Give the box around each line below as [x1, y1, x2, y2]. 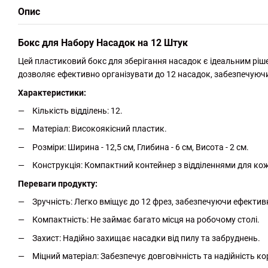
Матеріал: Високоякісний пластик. [32, 124, 167, 134]
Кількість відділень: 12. [32, 106, 123, 116]
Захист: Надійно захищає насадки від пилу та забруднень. [32, 233, 260, 243]
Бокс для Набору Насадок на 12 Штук [18, 37, 188, 49]
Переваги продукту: [18, 178, 98, 188]
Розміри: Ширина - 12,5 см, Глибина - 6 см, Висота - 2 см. [32, 142, 249, 152]
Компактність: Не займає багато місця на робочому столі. [32, 215, 260, 225]
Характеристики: [18, 87, 86, 98]
